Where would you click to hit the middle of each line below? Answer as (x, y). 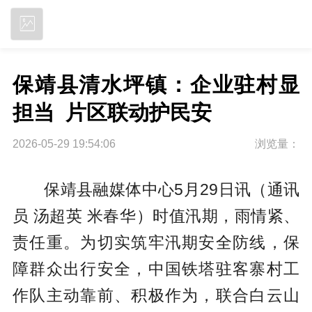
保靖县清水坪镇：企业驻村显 (156, 85)
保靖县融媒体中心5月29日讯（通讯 (172, 189)
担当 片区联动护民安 (112, 113)
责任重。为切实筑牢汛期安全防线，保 (156, 242)
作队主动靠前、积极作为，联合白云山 (156, 295)
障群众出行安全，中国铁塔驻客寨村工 (156, 268)
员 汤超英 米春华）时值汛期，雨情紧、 (156, 216)
